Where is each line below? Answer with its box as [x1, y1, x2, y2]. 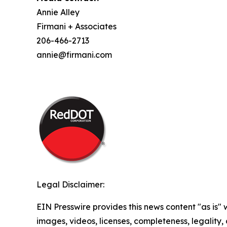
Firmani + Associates [36, 21, 117, 31]
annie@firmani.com [36, 50, 112, 60]
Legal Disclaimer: [36, 179, 104, 190]
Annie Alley [36, 7, 80, 17]
